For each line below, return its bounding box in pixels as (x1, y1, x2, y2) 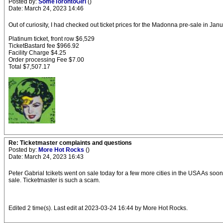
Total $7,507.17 (8, 63, 50, 70)
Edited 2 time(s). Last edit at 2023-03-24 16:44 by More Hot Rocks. (8, 205, 188, 212)
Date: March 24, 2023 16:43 (8, 153, 84, 160)
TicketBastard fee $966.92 (8, 42, 79, 49)
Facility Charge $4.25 (8, 49, 66, 56)
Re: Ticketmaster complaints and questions (8, 139, 132, 146)
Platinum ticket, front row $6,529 (8, 35, 95, 42)
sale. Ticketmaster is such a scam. (8, 177, 100, 184)
